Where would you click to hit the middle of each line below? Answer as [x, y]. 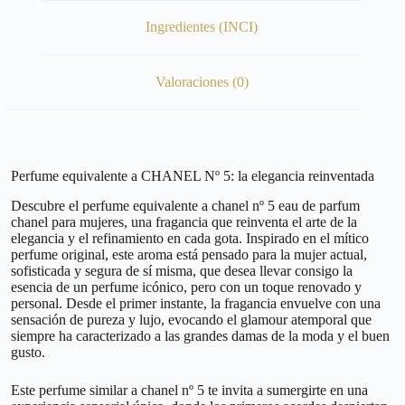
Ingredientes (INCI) [202, 27]
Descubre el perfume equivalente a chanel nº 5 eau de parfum [185, 205]
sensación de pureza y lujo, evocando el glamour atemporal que [191, 319]
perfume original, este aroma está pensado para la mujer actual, [189, 254]
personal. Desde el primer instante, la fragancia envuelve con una [196, 303]
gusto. [28, 352]
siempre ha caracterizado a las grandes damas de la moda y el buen [200, 335]
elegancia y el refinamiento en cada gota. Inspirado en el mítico [190, 238]
